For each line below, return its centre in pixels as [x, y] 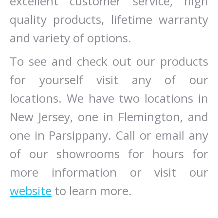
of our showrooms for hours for [109, 154]
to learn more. [92, 191]
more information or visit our [109, 172]
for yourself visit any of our [109, 80]
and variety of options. [71, 38]
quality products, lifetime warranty [109, 19]
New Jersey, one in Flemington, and [109, 117]
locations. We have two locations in [109, 98]
